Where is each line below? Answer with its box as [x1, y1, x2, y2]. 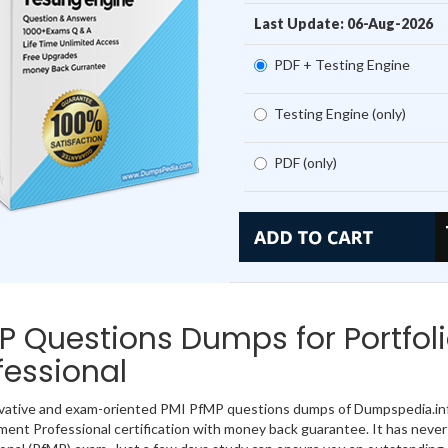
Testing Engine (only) [273, 105, 406, 123]
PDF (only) [273, 154, 337, 172]
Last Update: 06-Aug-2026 [253, 15, 433, 33]
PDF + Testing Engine [273, 56, 410, 74]
